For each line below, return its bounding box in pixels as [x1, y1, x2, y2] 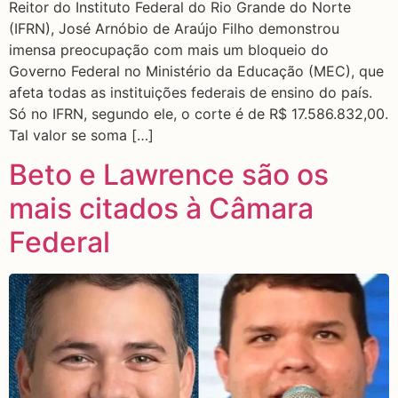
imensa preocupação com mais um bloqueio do [9, 40, 329, 59]
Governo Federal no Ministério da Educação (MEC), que [9, 61, 384, 80]
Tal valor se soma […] [9, 125, 154, 144]
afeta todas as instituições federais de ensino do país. [9, 83, 372, 101]
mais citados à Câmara [9, 191, 314, 227]
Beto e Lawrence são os [9, 157, 329, 193]
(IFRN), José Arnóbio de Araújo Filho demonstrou [9, 19, 339, 37]
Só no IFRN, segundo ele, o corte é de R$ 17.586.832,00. [9, 104, 388, 123]
